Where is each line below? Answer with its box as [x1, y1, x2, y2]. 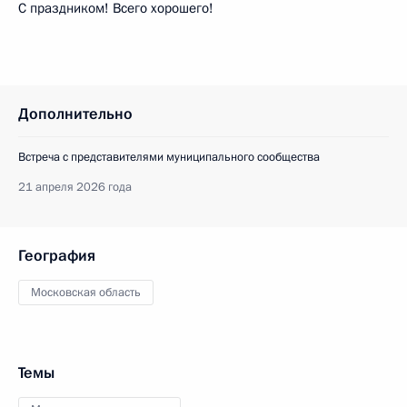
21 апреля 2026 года [18, 178, 132, 195]
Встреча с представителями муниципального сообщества [18, 148, 320, 165]
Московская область [31, 283, 141, 301]
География [18, 244, 95, 266]
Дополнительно [18, 103, 133, 124]
